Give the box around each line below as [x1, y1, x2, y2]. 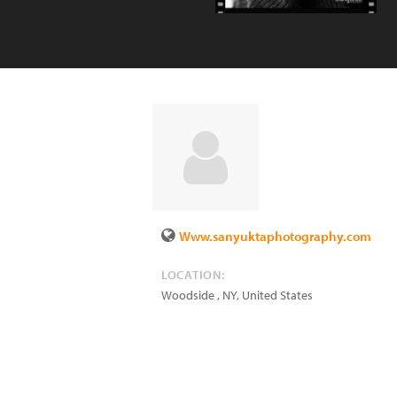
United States [242, 287, 313, 303]
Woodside [161, 287, 217, 303]
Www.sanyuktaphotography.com [179, 228, 371, 245]
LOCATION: [161, 267, 225, 283]
